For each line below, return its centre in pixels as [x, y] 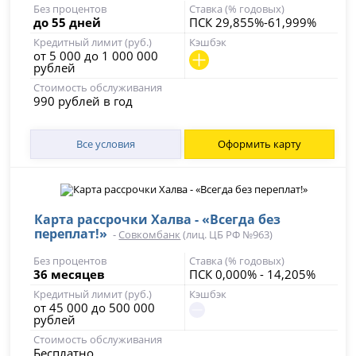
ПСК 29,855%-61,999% [252, 22]
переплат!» [71, 234]
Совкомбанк [150, 234]
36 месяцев [70, 274]
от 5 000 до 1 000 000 [96, 56]
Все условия [105, 144]
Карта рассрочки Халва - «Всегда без [158, 219]
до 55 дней [68, 22]
